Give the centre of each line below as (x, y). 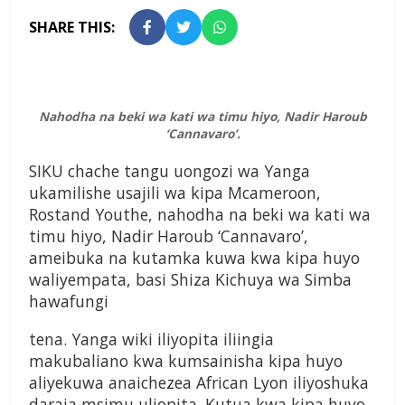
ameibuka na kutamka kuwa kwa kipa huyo (194, 258)
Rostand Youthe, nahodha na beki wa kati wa (200, 215)
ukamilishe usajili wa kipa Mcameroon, (175, 193)
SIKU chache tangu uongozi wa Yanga (170, 171)
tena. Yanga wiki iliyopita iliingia (151, 339)
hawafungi (69, 301)
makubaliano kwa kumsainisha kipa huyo (186, 361)
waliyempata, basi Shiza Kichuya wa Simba (190, 280)
